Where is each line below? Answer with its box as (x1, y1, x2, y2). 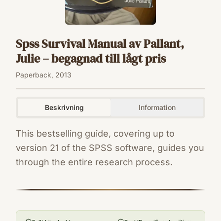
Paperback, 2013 (16, 71, 72, 79)
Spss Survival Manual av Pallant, (16, 36, 184, 52)
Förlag (15, 197, 41, 208)
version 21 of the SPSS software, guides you (16, 143, 204, 153)
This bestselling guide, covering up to (16, 128, 175, 139)
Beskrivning (44, 103, 84, 112)
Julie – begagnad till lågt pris (16, 50, 166, 67)
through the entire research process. (16, 157, 173, 168)
